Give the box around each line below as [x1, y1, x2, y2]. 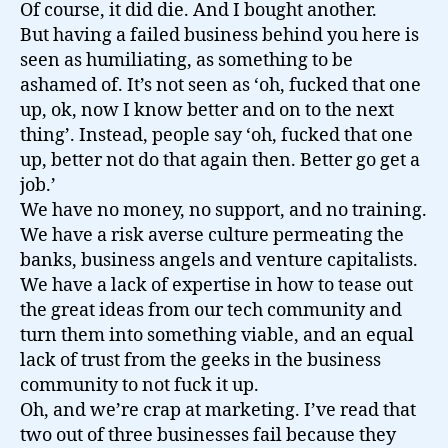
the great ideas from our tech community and [20, 299, 402, 322]
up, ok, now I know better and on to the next [20, 99, 394, 122]
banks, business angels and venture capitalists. [20, 249, 418, 272]
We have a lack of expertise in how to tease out [20, 274, 413, 297]
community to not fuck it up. [20, 374, 259, 397]
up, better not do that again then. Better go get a [20, 149, 420, 172]
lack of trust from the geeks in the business [20, 349, 381, 372]
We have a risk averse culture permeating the [20, 224, 404, 247]
